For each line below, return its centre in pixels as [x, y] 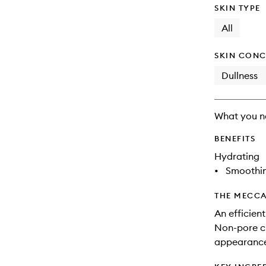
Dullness [240, 75]
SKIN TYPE [237, 8]
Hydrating [237, 156]
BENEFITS [235, 138]
